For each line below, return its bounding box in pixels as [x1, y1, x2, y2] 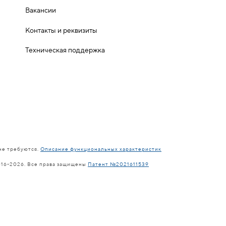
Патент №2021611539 [88, 160, 149, 167]
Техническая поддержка [25, 45, 105, 54]
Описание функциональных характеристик [40, 145, 161, 152]
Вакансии [25, 6, 56, 15]
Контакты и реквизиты [25, 26, 97, 34]
